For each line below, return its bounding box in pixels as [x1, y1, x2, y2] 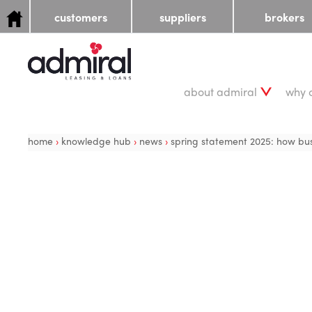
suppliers [159, 9, 206, 25]
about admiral [184, 83, 257, 100]
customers [54, 9, 107, 25]
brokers [264, 9, 304, 25]
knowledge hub [61, 134, 134, 148]
